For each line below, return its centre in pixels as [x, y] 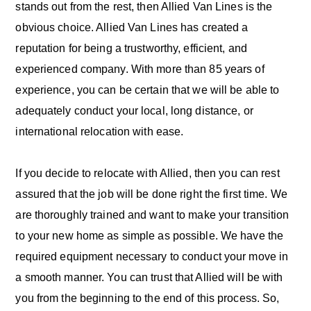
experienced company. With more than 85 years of [140, 69]
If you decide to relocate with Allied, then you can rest [148, 174]
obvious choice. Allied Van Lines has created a [132, 28]
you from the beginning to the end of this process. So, [148, 299]
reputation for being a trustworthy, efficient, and [132, 49]
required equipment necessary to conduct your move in [152, 257]
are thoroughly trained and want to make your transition [152, 215]
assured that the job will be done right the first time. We [151, 194]
